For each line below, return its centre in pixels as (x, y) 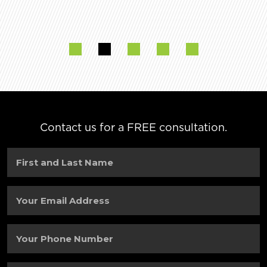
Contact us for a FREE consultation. (133, 127)
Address (20, 212)
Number (21, 250)
